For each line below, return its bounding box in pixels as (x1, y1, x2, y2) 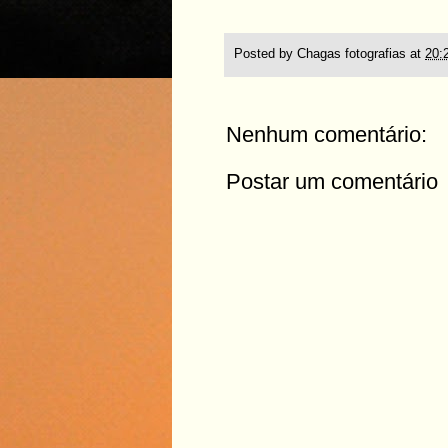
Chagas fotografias (297, 46, 406, 61)
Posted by (234, 46, 297, 61)
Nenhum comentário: (226, 121, 427, 147)
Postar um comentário (226, 168, 438, 194)
